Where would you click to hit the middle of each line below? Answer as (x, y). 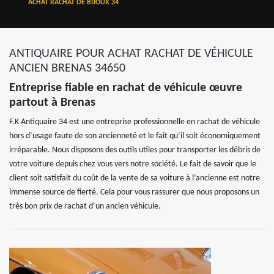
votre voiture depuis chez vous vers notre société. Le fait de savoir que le (133, 164)
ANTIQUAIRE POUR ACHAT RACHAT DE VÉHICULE (131, 54)
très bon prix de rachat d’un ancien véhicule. (85, 206)
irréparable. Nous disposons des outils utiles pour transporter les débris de (135, 150)
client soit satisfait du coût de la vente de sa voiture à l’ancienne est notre (135, 178)
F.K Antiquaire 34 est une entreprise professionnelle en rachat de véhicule (135, 122)
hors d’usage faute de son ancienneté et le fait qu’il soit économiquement (135, 136)
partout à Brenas (52, 103)
